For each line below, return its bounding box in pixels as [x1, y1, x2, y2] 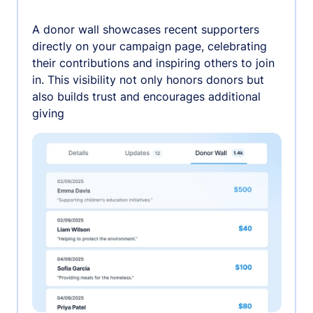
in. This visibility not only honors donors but [31, 73, 264, 87]
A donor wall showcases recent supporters [31, 22, 259, 37]
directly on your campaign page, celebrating [31, 39, 267, 54]
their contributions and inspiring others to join [31, 56, 275, 71]
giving [31, 106, 64, 121]
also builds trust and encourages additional [31, 89, 261, 104]
